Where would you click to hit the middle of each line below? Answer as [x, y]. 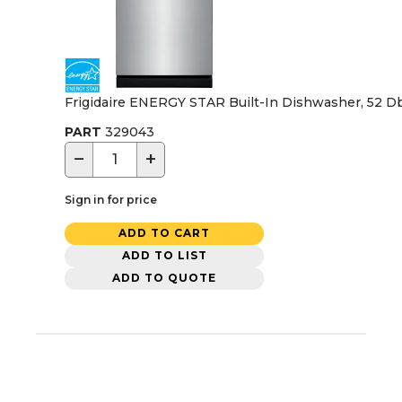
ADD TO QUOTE [164, 278]
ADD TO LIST [164, 256]
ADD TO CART [164, 233]
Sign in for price [111, 199]
